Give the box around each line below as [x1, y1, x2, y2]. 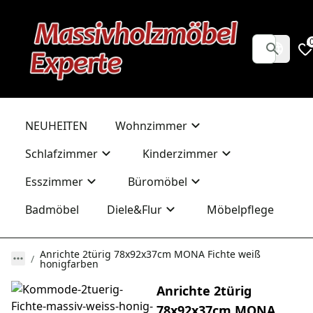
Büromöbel [128, 174, 187, 189]
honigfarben [40, 257, 99, 270]
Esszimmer [25, 174, 83, 189]
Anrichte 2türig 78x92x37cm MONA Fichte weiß [40, 247, 261, 261]
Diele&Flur [107, 202, 162, 217]
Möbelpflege [207, 202, 274, 217]
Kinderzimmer [143, 146, 218, 161]
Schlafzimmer [25, 146, 98, 161]
